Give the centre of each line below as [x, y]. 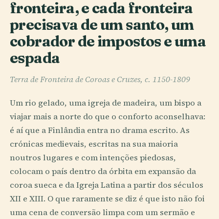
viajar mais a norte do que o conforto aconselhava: [108, 116]
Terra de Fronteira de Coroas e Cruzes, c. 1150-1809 [100, 80]
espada [35, 58]
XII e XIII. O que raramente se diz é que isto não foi [107, 198]
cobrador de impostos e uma [108, 41]
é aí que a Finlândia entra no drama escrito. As [100, 130]
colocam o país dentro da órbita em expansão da [103, 171]
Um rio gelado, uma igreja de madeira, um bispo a [106, 103]
